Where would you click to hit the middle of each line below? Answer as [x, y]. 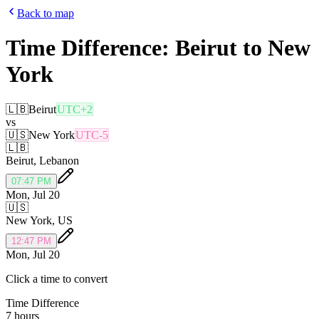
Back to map [46, 13]
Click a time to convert [57, 278]
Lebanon [59, 160]
